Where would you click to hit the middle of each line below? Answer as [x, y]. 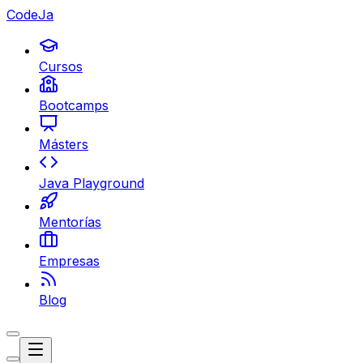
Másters [64, 144]
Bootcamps [74, 105]
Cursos [61, 66]
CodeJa [30, 15]
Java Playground [92, 183]
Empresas [69, 261]
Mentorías [70, 222]
